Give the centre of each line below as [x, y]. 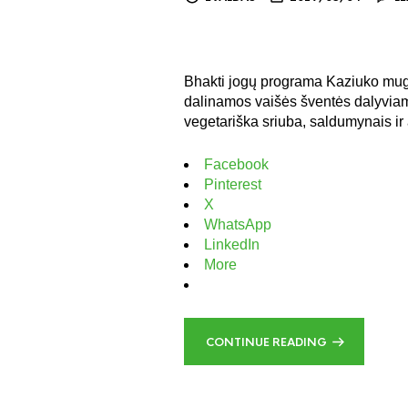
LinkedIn [232, 244]
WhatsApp [238, 224]
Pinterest [233, 184]
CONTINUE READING [266, 342]
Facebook [236, 164]
